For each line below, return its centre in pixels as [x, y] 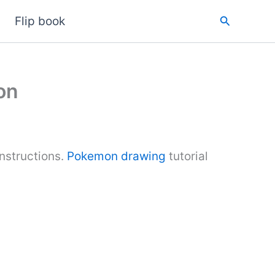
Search [237, 19]
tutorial [187, 156]
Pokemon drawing [115, 156]
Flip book [40, 21]
